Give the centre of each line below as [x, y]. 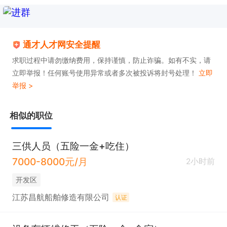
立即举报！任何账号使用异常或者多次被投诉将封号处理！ [105, 72]
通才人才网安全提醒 [62, 44]
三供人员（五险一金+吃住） [73, 146]
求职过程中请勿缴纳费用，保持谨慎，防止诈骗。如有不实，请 [111, 60]
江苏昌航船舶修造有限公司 [61, 197]
